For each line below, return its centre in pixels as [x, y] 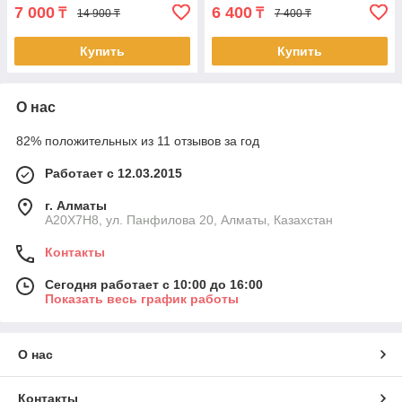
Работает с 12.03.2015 [114, 174]
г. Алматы [76, 206]
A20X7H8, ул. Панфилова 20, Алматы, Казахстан [189, 220]
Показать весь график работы [142, 299]
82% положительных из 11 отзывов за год [138, 141]
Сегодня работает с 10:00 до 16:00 [154, 285]
